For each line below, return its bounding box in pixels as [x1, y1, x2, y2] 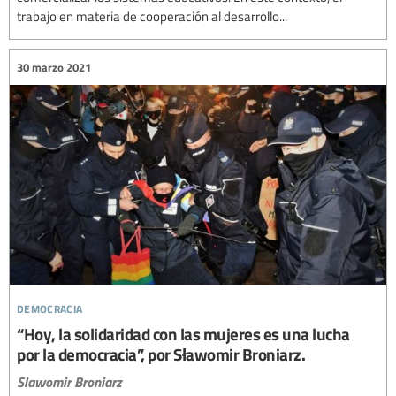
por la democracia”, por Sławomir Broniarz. [17, 341, 305, 366]
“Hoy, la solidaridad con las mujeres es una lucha [17, 321, 350, 346]
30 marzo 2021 [17, 58, 91, 75]
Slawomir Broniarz [17, 370, 122, 392]
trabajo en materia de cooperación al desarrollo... [17, 7, 287, 26]
